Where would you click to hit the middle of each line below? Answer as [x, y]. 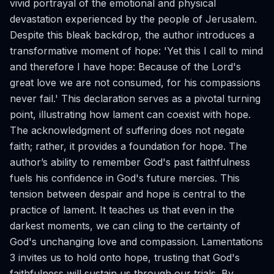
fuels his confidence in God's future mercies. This [125, 178]
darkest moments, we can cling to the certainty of [125, 226]
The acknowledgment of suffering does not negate [127, 130]
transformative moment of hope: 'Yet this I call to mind [136, 51]
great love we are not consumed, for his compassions [135, 83]
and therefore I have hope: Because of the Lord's [125, 67]
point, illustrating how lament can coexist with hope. [130, 114]
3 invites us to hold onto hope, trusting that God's [125, 257]
